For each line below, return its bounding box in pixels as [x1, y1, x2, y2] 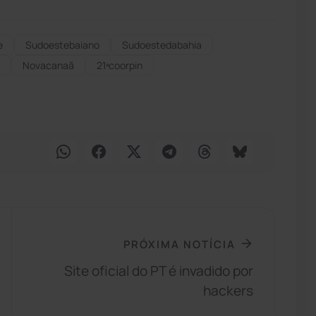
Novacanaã [23, 58, 74, 72]
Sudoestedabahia [122, 37, 202, 51]
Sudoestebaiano [25, 37, 99, 51]
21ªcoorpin [97, 58, 142, 72]
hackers [203, 281, 254, 300]
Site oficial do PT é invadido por [64, 262, 254, 281]
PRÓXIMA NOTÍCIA [123, 236, 236, 251]
